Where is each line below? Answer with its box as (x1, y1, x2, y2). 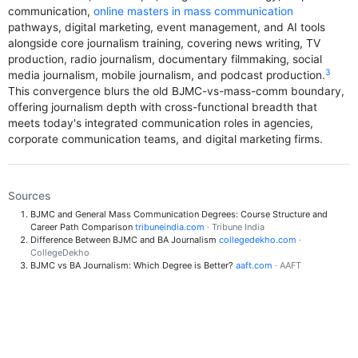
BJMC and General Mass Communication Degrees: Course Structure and (30, 208, 328, 220)
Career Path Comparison (30, 221, 135, 233)
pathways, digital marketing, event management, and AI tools (8, 21, 326, 34)
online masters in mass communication (93, 5, 294, 18)
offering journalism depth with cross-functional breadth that (8, 101, 318, 114)
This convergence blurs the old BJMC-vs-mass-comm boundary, (8, 85, 345, 98)
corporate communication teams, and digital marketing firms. (8, 133, 324, 146)
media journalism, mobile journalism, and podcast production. (8, 69, 326, 82)
